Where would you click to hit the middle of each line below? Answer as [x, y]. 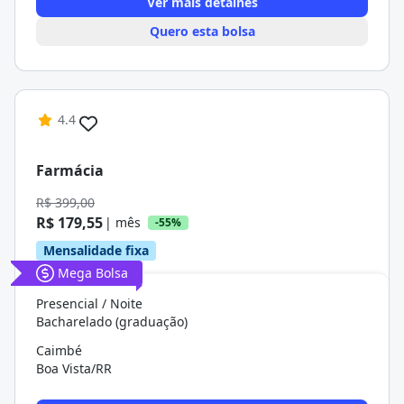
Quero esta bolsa [202, 31]
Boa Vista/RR [74, 368]
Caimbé [59, 350]
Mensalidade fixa [96, 250]
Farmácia [70, 170]
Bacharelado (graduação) [112, 321]
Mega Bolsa [93, 273]
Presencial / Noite [89, 303]
